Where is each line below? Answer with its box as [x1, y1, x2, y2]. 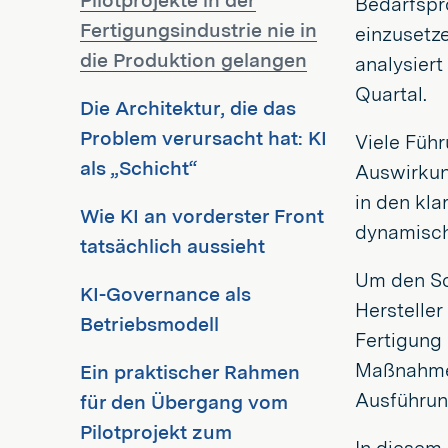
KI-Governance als [80, 282, 251, 306]
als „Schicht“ [80, 156, 198, 180]
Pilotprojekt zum [80, 420, 232, 444]
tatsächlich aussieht [80, 234, 265, 258]
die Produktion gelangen [80, 48, 307, 72]
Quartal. [355, 82, 427, 106]
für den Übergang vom [80, 390, 288, 414]
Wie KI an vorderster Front [80, 204, 324, 228]
